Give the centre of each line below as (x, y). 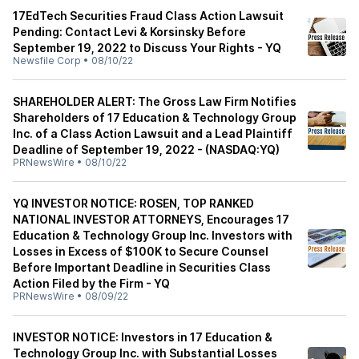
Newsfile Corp (47, 61)
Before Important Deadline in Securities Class (142, 267)
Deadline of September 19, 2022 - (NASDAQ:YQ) (146, 149)
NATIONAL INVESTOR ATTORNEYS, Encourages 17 (151, 219)
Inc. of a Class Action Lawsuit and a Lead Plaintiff (153, 133)
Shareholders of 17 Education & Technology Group (155, 117)
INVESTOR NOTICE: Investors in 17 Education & (143, 337)
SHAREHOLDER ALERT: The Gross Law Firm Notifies (155, 101)
